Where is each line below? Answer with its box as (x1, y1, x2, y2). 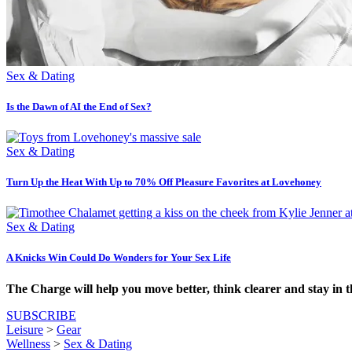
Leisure (6, 322, 43, 336)
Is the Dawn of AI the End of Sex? (6, 100, 152, 112)
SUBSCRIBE (6, 308, 76, 322)
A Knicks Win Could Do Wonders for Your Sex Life (6, 251, 231, 264)
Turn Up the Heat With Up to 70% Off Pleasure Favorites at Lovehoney (6, 176, 321, 189)
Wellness (6, 336, 50, 350)
